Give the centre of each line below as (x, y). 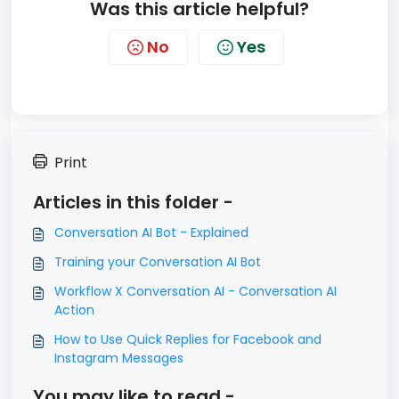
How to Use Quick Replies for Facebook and (188, 340)
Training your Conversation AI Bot (158, 262)
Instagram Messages (119, 358)
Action (74, 310)
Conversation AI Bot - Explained (151, 233)
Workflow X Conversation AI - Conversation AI (195, 292)
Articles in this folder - (133, 203)
